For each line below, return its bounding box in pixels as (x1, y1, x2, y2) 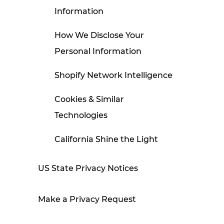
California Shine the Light (54, 134, 158, 144)
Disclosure (54, 150, 96, 160)
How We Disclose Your (54, 30, 144, 40)
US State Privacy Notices (37, 163, 138, 173)
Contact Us (54, 174, 100, 184)
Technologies (54, 110, 107, 120)
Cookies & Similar (54, 94, 124, 104)
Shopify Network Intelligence (54, 70, 172, 80)
